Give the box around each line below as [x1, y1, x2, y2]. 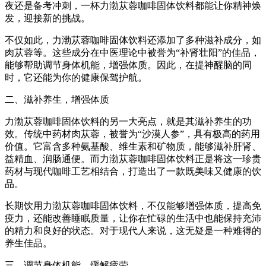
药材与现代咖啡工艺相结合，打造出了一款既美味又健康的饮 [5, 166, 261, 177]
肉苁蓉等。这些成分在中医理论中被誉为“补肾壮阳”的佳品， [5, 47, 260, 58]
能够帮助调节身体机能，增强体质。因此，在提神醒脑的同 [5, 60, 252, 71]
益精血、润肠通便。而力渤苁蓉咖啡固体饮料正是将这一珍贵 [5, 154, 261, 164]
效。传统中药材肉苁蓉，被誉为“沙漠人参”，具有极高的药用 [5, 129, 260, 140]
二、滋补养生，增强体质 [5, 94, 109, 105]
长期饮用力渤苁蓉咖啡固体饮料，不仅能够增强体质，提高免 [5, 201, 261, 211]
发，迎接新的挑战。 [5, 13, 90, 24]
